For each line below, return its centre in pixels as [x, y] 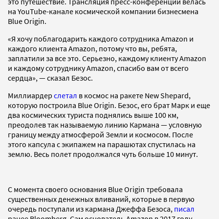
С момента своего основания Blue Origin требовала [95, 189]
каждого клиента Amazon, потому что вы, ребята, [92, 48]
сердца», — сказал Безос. [50, 77]
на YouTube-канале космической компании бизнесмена [103, 11]
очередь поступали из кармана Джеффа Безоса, [91, 208]
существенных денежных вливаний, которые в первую [101, 199]
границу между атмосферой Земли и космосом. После [100, 134]
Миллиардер [31, 95]
